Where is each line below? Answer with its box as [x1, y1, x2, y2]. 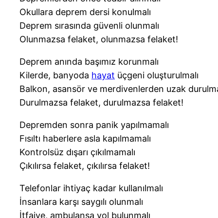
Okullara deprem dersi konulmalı [19, 7, 151, 18]
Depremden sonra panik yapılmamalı [19, 120, 169, 130]
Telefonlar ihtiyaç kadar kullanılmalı [19, 183, 163, 194]
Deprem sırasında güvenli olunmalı [19, 20, 159, 31]
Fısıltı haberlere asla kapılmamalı [19, 133, 151, 144]
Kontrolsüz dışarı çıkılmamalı [19, 147, 135, 158]
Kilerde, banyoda [19, 70, 91, 81]
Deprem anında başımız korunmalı [19, 56, 159, 67]
